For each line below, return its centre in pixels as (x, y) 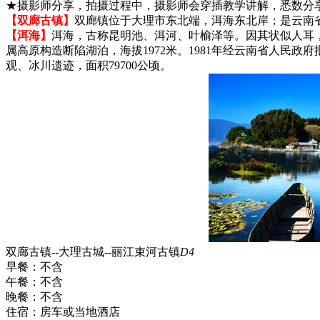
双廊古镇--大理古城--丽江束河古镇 (93, 251)
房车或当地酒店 (80, 311)
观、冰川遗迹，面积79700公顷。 (89, 65)
